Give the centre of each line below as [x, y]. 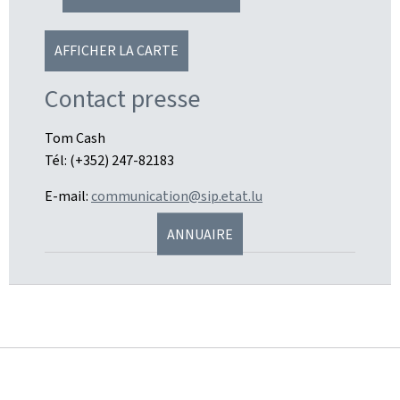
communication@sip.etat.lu [177, 196]
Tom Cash [75, 138]
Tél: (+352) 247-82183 [109, 161]
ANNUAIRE [200, 234]
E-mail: [68, 196]
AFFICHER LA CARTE [117, 51]
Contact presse [122, 99]
